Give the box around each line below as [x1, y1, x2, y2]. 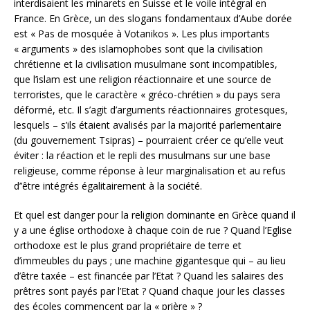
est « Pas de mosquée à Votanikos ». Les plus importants [14, 27, 270, 41]
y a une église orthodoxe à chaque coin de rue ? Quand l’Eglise [14, 224, 292, 237]
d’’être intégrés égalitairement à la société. [14, 179, 202, 193]
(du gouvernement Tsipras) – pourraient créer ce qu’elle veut [14, 134, 284, 147]
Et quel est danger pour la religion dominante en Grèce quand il [14, 208, 295, 222]
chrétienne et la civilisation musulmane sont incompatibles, [14, 57, 277, 71]
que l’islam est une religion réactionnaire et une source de [14, 73, 271, 86]
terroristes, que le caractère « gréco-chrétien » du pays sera [14, 88, 280, 102]
